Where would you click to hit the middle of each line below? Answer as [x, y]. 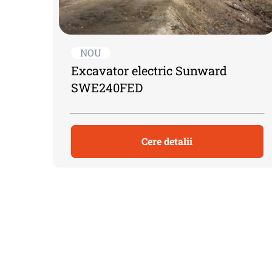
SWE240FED [107, 88]
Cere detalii [167, 141]
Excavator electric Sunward [149, 71]
